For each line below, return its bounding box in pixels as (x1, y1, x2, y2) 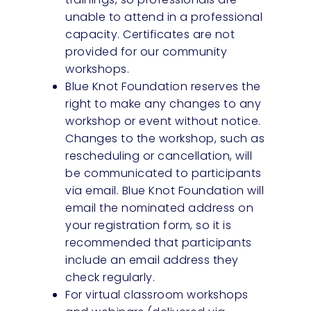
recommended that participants (65, 234, 252, 251)
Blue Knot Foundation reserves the (65, 78, 261, 94)
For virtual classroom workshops (65, 286, 249, 303)
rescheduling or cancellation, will (65, 147, 253, 164)
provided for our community (65, 43, 228, 60)
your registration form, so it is (65, 217, 232, 233)
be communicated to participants (65, 165, 262, 181)
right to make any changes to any (65, 95, 262, 112)
